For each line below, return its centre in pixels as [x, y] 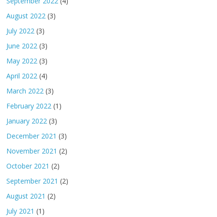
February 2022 [29, 106]
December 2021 [32, 136]
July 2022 [21, 31]
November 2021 [32, 151]
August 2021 [26, 196]
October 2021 [28, 166]
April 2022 [22, 76]
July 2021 [21, 211]
